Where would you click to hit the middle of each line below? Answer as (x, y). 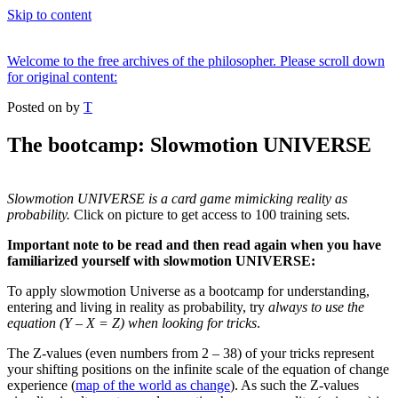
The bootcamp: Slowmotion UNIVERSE (189, 144)
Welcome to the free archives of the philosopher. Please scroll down (196, 61)
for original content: (62, 77)
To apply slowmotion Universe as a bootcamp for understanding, (188, 291)
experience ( (41, 385)
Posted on (35, 107)
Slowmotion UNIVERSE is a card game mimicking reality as (177, 198)
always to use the (316, 306)
